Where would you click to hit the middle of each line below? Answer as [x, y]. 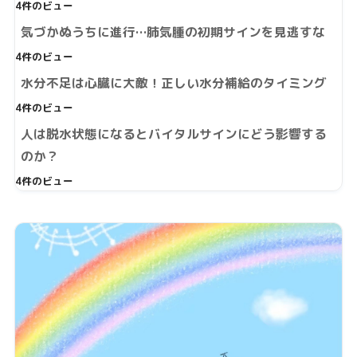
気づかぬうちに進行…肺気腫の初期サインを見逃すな [173, 32]
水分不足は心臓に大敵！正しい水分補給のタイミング [173, 83]
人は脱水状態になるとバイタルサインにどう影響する [173, 134]
